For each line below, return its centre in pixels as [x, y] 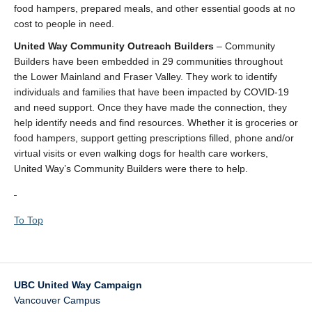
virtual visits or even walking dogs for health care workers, [141, 153]
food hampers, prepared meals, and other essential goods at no [155, 8]
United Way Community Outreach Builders [114, 46]
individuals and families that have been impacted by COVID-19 [151, 92]
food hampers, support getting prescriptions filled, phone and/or [154, 138]
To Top [29, 220]
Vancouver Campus [57, 300]
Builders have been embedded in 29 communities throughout [148, 61]
